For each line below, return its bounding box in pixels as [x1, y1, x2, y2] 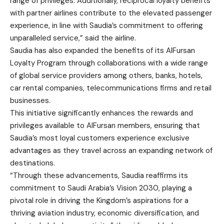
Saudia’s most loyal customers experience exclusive [10, 132, 189, 143]
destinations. [10, 157, 55, 168]
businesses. [10, 95, 50, 105]
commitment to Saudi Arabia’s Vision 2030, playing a [10, 182, 192, 193]
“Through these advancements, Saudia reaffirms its [10, 170, 188, 180]
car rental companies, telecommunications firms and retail [10, 82, 211, 93]
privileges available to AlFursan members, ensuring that [10, 120, 200, 130]
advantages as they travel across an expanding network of [10, 145, 212, 155]
